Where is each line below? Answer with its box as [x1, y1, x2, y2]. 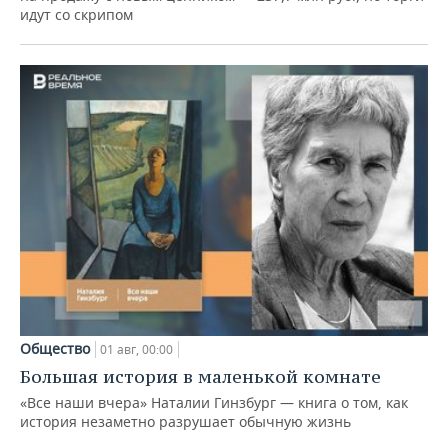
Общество [20, 339, 90, 359]
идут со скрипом [20, 4, 133, 24]
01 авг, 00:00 [100, 341, 173, 359]
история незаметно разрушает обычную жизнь [20, 412, 351, 432]
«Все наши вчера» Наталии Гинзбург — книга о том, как [20, 393, 408, 413]
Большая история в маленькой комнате [20, 365, 381, 389]
